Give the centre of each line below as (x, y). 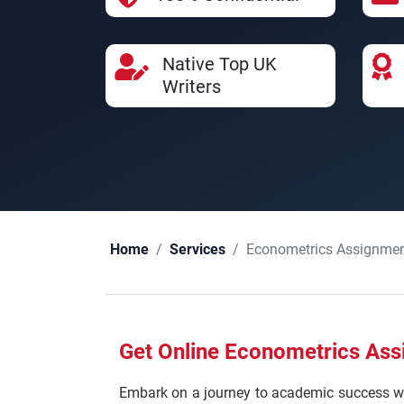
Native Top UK (220, 64)
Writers (192, 87)
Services (197, 250)
